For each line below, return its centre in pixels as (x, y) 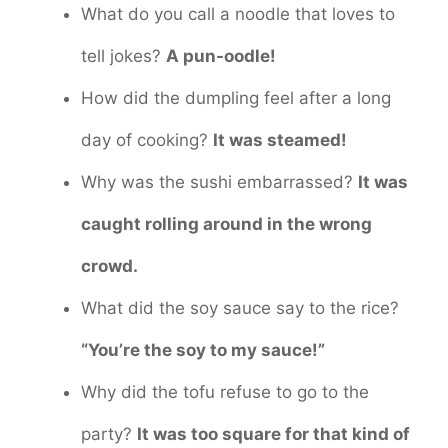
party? (109, 433)
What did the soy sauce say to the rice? (240, 307)
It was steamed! (280, 139)
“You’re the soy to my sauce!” (203, 349)
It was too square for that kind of (273, 433)
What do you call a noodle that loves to (238, 13)
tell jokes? (123, 55)
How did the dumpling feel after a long (236, 97)
